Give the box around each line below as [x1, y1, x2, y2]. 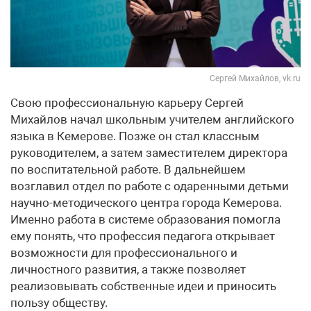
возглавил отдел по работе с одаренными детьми [10, 178, 289, 193]
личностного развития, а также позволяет [10, 262, 246, 276]
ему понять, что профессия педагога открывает [10, 228, 275, 243]
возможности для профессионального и [10, 245, 237, 260]
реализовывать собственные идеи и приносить [10, 278, 276, 293]
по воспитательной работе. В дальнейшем [10, 162, 246, 176]
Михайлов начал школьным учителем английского [10, 112, 294, 126]
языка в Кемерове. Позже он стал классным [10, 128, 260, 143]
